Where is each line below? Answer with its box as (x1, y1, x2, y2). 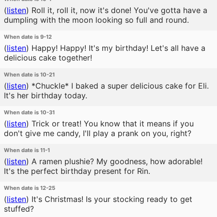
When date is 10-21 (4, 71, 55, 78)
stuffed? (4, 204, 34, 214)
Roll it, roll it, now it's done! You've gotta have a (29, 5, 207, 15)
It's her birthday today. (4, 91, 87, 100)
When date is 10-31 (4, 109, 55, 116)
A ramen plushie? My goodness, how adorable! (29, 156, 202, 166)
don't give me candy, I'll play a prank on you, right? (4, 128, 191, 138)
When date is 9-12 (4, 33, 52, 40)
